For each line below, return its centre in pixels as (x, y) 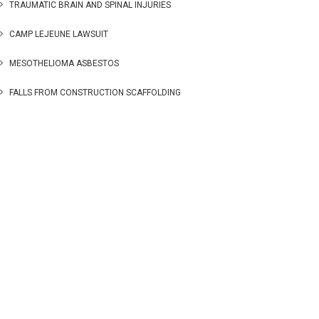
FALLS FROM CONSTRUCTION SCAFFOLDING (95, 93)
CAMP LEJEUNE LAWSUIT (59, 34)
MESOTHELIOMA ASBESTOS (64, 63)
